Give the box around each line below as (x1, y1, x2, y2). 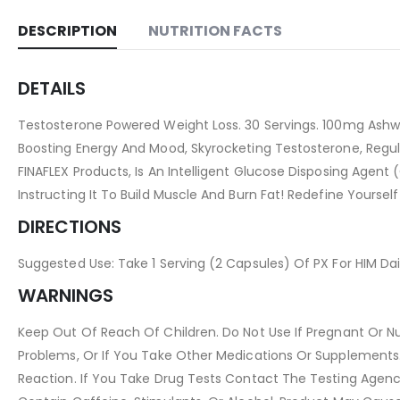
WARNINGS (18, 283, 113, 309)
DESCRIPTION (18, 21, 117, 42)
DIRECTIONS (18, 214, 121, 240)
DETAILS (18, 76, 86, 102)
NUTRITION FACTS (148, 21, 282, 42)
